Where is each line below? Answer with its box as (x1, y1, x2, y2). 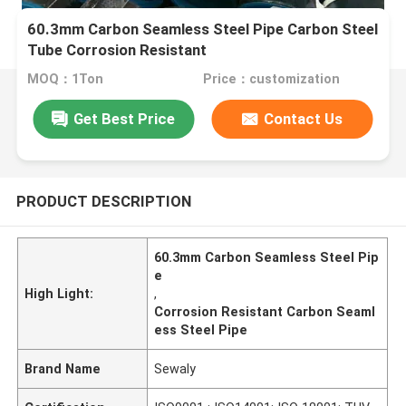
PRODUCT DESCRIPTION (15, 191, 191, 210)
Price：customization (202, 72, 340, 87)
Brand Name (24, 361, 101, 376)
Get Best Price (73, 109, 176, 128)
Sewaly (154, 361, 197, 376)
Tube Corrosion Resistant (27, 41, 208, 60)
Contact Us (264, 109, 343, 128)
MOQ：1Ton (27, 72, 104, 87)
